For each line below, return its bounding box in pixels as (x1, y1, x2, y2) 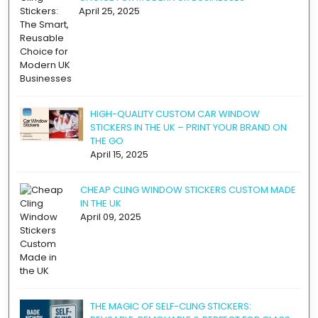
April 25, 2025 (79, 4, 140, 18)
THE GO (90, 134, 124, 148)
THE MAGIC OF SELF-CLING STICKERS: (90, 300, 251, 313)
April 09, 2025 (79, 210, 141, 224)
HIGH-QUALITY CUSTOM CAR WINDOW (90, 107, 260, 121)
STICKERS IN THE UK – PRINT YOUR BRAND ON (90, 121, 287, 134)
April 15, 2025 (90, 148, 148, 161)
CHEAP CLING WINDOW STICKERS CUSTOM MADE (79, 183, 296, 197)
